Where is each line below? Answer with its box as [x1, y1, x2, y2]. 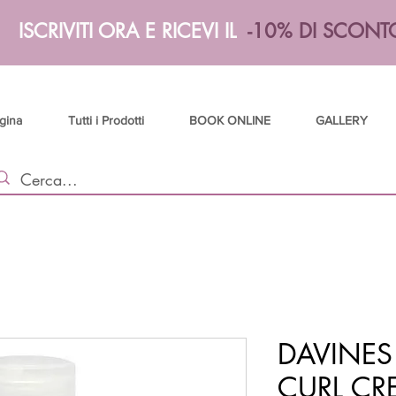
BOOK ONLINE [188, 113, 270, 127]
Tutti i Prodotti [67, 113, 144, 127]
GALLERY [315, 113, 368, 127]
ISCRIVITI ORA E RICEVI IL [19, 19, 247, 43]
